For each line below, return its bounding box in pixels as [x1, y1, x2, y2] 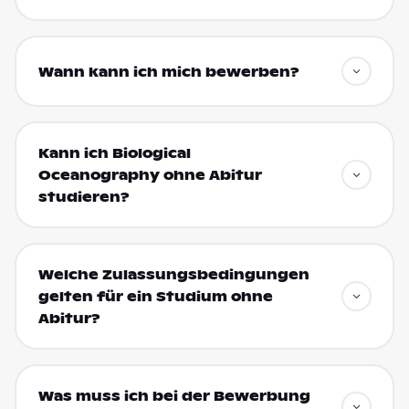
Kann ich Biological [37, 145, 191, 163]
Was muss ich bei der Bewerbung [37, 388, 310, 405]
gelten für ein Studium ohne [37, 288, 273, 306]
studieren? [37, 189, 130, 206]
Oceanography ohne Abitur [37, 167, 262, 184]
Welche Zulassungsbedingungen [37, 267, 309, 284]
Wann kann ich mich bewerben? [37, 64, 299, 81]
